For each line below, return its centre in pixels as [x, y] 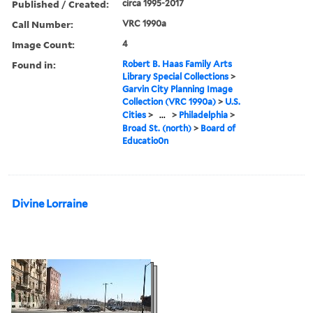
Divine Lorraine [50, 204]
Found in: [34, 64]
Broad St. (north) [157, 128]
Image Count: [43, 44]
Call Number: [43, 24]
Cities [134, 115]
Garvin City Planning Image [178, 89]
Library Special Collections [176, 76]
